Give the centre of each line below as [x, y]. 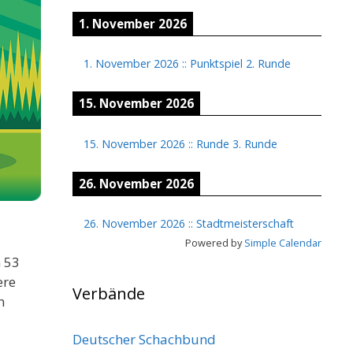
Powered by [215, 242]
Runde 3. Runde [237, 143]
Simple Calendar [283, 242]
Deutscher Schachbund [144, 339]
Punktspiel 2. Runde [240, 64]
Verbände [109, 293]
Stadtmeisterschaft [245, 223]
